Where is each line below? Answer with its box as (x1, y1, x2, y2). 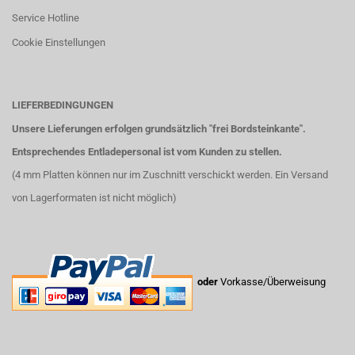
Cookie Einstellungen (12, 36, 105, 48)
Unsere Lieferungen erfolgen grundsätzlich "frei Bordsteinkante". (12, 123, 306, 135)
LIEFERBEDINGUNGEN (12, 99, 113, 111)
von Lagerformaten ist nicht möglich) (12, 192, 177, 204)
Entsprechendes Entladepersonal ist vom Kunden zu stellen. (12, 146, 282, 158)
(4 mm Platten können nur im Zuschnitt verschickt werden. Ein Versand (12, 169, 328, 181)
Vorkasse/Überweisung (218, 275, 326, 288)
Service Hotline (12, 12, 79, 24)
